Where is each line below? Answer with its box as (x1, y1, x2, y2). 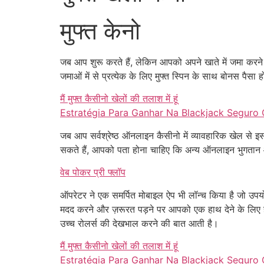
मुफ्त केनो (60, 16, 140, 45)
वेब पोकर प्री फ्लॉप (60, 166, 126, 179)
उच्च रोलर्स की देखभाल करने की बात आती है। (60, 217, 219, 229)
